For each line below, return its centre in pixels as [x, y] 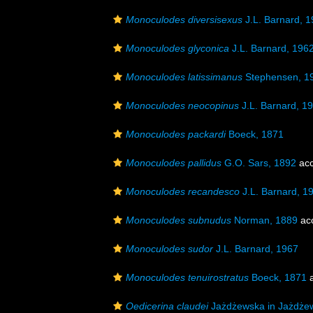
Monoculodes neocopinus [182, 105]
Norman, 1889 [264, 220]
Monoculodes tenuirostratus [187, 277]
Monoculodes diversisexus [184, 20]
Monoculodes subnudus [179, 220]
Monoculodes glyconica [177, 48]
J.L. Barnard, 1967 [256, 249]
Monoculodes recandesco [183, 191]
